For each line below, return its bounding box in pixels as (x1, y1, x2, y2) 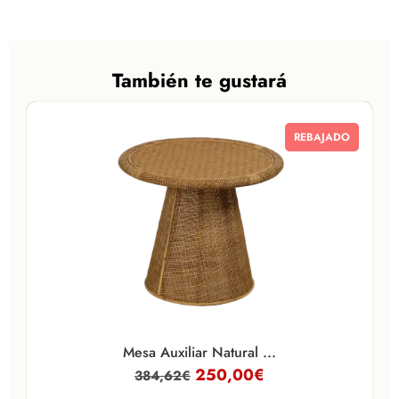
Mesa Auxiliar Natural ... (123, 342, 276, 363)
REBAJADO (294, 129, 350, 146)
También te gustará (112, 66, 287, 95)
